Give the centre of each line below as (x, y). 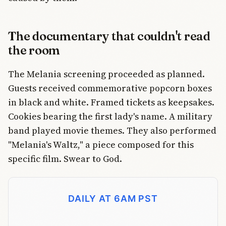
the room (34, 50)
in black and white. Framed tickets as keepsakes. (111, 102)
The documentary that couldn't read (109, 36)
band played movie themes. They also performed (112, 130)
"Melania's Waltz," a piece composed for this (101, 144)
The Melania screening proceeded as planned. (106, 74)
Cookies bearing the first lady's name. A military (110, 116)
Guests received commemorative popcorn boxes (110, 88)
